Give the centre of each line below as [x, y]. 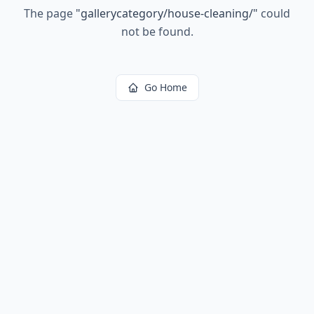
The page [50, 13]
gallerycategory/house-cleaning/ [167, 13]
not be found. [157, 32]
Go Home [165, 87]
